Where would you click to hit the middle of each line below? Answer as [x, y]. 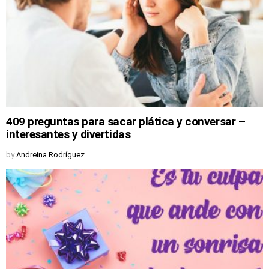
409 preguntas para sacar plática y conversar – [126, 122]
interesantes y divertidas [68, 134]
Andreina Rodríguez [50, 155]
